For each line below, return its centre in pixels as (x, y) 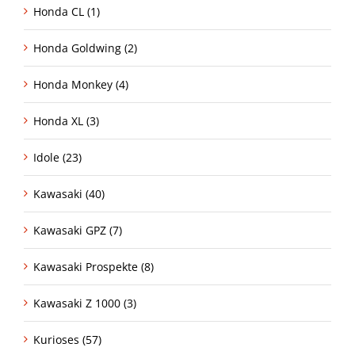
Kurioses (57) (67, 340)
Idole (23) (57, 158)
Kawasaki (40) (69, 194)
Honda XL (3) (66, 121)
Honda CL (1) (67, 12)
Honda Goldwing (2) (85, 48)
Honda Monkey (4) (81, 85)
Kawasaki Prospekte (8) (94, 267)
